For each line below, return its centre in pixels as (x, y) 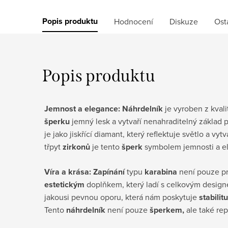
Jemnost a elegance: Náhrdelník (104, 108)
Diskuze (184, 21)
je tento (106, 146)
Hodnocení (134, 21)
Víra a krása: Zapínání (84, 172)
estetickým (64, 184)
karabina (161, 172)
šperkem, (167, 210)
